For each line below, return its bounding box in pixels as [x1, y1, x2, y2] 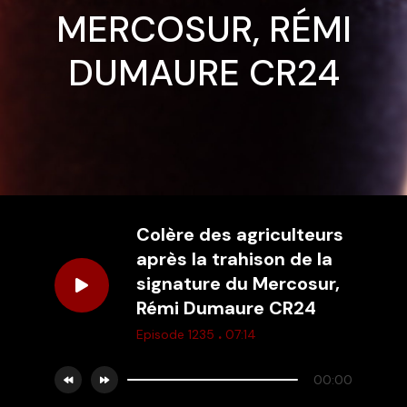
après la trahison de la [136, 247, 333, 271]
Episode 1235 [136, 326, 218, 342]
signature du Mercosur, [136, 272, 340, 295]
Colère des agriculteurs [136, 223, 343, 246]
